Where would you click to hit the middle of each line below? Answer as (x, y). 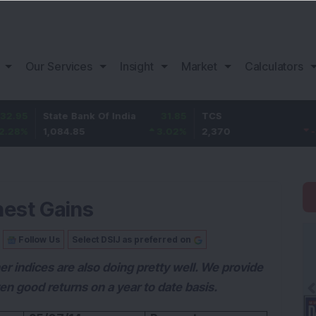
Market (199, 66)
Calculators (274, 66)
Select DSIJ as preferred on (132, 239)
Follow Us (39, 239)
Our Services (59, 66)
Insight (137, 66)
